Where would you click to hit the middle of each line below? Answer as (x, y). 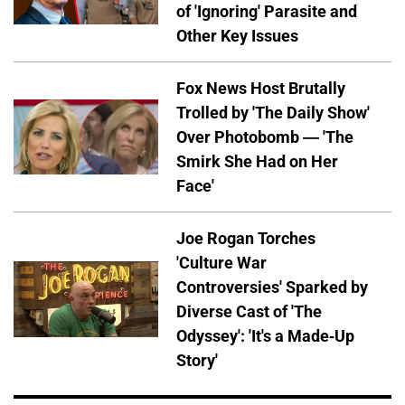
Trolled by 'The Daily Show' (273, 112)
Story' (197, 360)
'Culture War (221, 262)
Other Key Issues (237, 36)
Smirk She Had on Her (257, 161)
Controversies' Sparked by (272, 287)
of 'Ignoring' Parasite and (267, 12)
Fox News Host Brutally (261, 88)
